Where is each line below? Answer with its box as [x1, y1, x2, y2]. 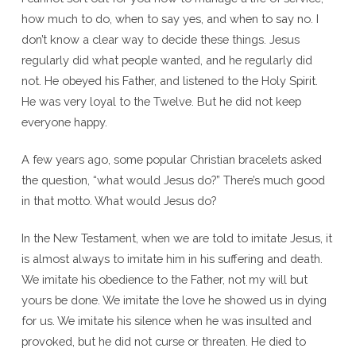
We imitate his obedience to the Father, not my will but [21, 272, 308, 286]
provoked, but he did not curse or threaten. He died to [21, 334, 306, 348]
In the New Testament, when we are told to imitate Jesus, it [21, 230, 332, 245]
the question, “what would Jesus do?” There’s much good [21, 172, 325, 187]
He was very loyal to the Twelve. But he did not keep [21, 94, 301, 108]
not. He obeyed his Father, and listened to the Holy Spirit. [21, 73, 318, 87]
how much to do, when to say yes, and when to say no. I [21, 11, 319, 25]
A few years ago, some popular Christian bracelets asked [21, 152, 322, 166]
